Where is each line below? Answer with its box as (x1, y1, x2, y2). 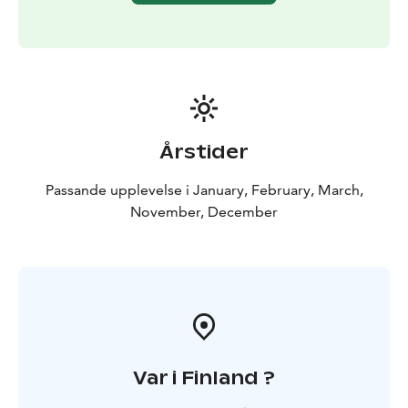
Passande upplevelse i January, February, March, (45, 181, 363, 199)
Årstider (159, 140, 249, 165)
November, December (130, 203, 278, 221)
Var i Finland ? (133, 366, 275, 391)
